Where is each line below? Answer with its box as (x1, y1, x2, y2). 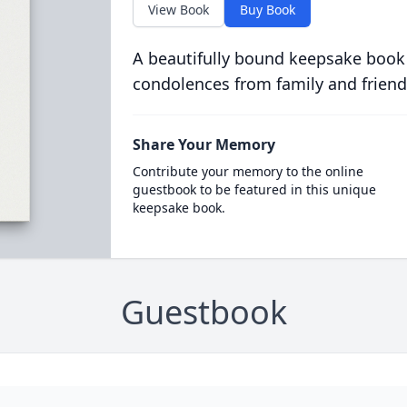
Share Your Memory (132, 134, 275, 154)
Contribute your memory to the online (132, 163, 363, 180)
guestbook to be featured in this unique (132, 181, 376, 198)
